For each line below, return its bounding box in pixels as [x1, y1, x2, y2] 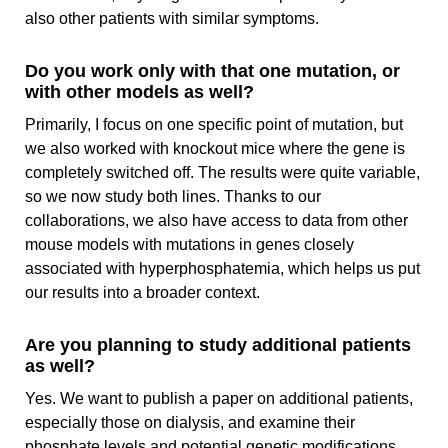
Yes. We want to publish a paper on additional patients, [25, 390, 413, 408]
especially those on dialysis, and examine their [25, 414, 355, 432]
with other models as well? [25, 82, 254, 103]
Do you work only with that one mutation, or [25, 61, 400, 82]
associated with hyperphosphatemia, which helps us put [25, 260, 420, 278]
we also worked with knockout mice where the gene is [25, 140, 405, 158]
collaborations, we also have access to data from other [25, 212, 408, 230]
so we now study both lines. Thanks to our [25, 188, 321, 206]
